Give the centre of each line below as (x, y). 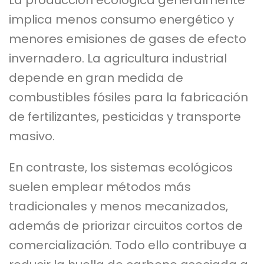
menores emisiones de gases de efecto (128, 39)
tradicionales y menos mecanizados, (118, 206)
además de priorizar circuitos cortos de (126, 225)
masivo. (32, 136)
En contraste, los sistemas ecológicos (121, 167)
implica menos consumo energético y (121, 19)
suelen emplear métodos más (100, 187)
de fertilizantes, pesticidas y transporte (125, 116)
